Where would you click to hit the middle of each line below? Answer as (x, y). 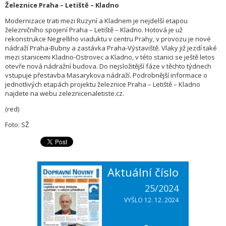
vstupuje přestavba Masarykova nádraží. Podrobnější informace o (106, 75)
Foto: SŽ (17, 125)
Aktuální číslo (143, 172)
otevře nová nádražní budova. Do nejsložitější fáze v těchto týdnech (108, 66)
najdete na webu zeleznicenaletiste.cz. (65, 94)
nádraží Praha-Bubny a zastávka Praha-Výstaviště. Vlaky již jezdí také (111, 48)
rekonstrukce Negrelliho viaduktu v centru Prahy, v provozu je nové (108, 39)
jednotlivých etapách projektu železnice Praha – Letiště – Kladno (103, 84)
